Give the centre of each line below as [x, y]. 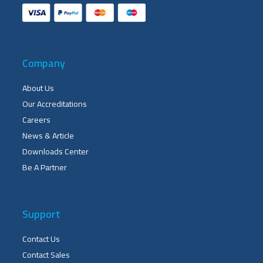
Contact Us [41, 239]
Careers [36, 120]
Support [41, 214]
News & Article [48, 136]
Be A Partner [45, 168]
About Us [38, 88]
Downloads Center [55, 152]
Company [44, 63]
